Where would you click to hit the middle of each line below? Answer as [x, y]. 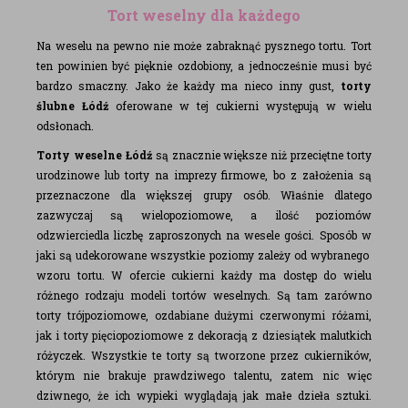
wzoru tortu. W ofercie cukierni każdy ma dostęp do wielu [204, 275]
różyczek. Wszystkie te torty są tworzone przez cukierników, [204, 355]
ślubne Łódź [72, 106]
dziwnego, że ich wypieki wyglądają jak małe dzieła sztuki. [204, 395]
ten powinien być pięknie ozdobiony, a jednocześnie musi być [204, 66]
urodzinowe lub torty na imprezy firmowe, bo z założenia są [204, 175]
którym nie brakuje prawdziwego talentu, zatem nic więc [204, 375]
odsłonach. [65, 126]
